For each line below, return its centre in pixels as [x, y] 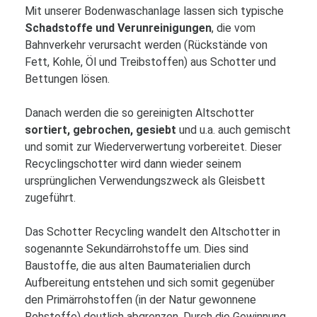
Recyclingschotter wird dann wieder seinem [133, 164]
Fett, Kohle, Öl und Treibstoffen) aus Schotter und [150, 62]
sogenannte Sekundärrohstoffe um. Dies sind [137, 249]
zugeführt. [50, 198]
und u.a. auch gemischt [234, 130]
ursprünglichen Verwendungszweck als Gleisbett [145, 181]
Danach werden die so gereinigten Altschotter [139, 113]
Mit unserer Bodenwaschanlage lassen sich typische [154, 11]
